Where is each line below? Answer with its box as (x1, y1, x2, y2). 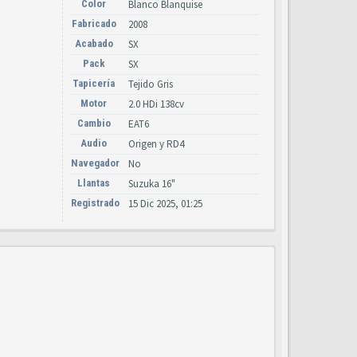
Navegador (71, 157, 120, 169)
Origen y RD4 (128, 137, 184, 151)
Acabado (74, 37, 113, 49)
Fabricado (71, 18, 116, 29)
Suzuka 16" (128, 177, 175, 190)
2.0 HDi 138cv (128, 97, 184, 111)
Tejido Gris (128, 77, 173, 91)
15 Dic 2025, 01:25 (128, 197, 202, 210)
